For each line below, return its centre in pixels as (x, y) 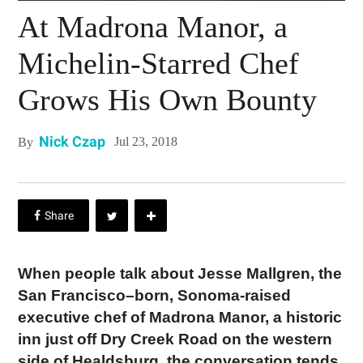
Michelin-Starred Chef (159, 63)
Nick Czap (73, 142)
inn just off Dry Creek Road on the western (175, 340)
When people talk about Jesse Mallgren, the (180, 274)
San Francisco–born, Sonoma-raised (155, 296)
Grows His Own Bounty (168, 99)
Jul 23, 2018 (146, 142)
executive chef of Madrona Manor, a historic (180, 318)
